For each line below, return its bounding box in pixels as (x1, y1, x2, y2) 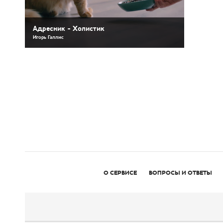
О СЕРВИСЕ (104, 169, 137, 177)
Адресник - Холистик (33, 24, 105, 33)
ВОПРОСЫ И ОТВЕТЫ (149, 169, 212, 177)
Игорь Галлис (33, 34, 64, 41)
